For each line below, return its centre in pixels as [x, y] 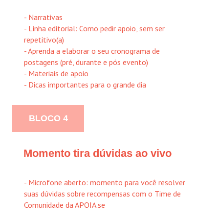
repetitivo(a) [44, 39]
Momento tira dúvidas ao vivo [97, 153]
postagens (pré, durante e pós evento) [86, 62]
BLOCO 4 [48, 118]
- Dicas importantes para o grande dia [85, 84]
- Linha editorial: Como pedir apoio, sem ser [94, 28]
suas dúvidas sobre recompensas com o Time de [102, 193]
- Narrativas [43, 17]
